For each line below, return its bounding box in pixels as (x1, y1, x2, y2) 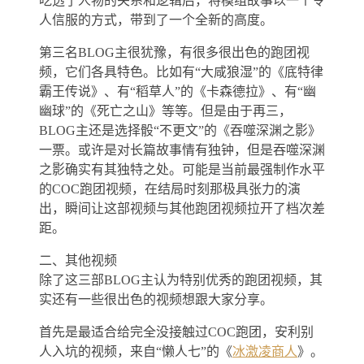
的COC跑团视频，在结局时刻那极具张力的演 (39, 181, 301, 196)
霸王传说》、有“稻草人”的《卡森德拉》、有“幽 (39, 84, 316, 98)
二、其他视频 (39, 253, 117, 267)
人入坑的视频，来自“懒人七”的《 (39, 344, 232, 358)
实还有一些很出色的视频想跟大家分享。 (39, 292, 273, 306)
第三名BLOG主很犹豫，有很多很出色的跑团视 (39, 45, 310, 59)
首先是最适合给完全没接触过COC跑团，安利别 (39, 324, 314, 339)
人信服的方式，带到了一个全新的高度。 (39, 12, 273, 27)
